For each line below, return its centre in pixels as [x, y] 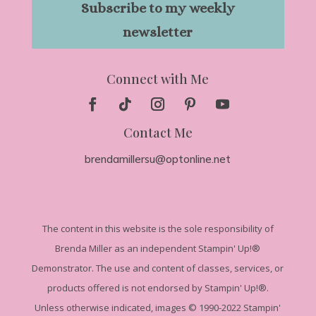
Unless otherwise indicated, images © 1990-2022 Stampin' [158, 308]
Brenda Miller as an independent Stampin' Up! [154, 249]
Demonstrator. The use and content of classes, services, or [158, 268]
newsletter [158, 32]
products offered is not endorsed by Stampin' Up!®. [158, 288]
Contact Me [158, 133]
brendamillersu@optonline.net [158, 159]
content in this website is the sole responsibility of [166, 229]
